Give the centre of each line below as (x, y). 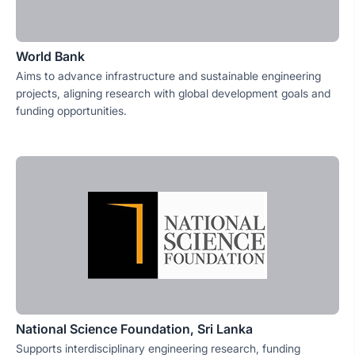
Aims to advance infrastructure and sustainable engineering (168, 76)
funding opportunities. (71, 111)
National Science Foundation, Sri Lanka (134, 329)
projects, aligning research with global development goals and (173, 94)
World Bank (50, 57)
